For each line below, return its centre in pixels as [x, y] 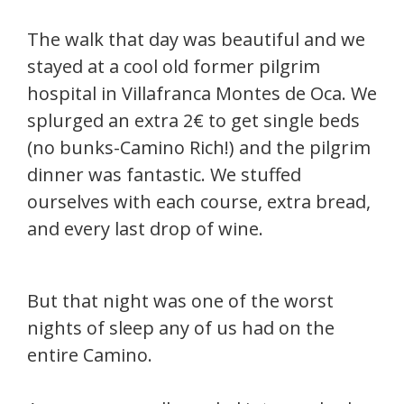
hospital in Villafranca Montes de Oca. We [202, 93]
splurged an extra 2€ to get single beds [193, 120]
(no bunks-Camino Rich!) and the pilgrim [199, 147]
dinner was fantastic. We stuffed [164, 174]
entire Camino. [90, 355]
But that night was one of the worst [180, 301]
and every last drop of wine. [145, 229]
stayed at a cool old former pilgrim [174, 66]
